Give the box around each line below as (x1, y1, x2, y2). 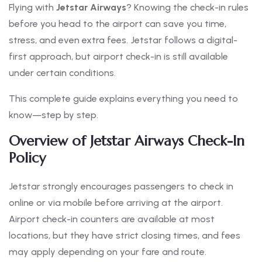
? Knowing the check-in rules (126, 2, 249, 13)
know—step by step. (9, 109, 98, 121)
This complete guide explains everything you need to (9, 93, 238, 105)
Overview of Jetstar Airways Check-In (9, 132, 244, 150)
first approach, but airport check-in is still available (9, 51, 228, 63)
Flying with (9, 2, 56, 13)
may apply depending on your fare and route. (9, 246, 206, 258)
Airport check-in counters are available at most (9, 213, 215, 225)
